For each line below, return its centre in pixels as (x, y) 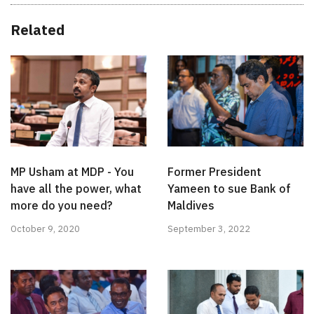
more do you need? (61, 205)
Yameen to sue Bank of (229, 188)
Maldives (191, 205)
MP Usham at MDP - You (72, 171)
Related (37, 30)
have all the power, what (76, 188)
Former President (214, 171)
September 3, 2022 (209, 228)
